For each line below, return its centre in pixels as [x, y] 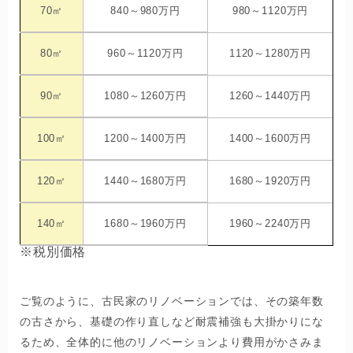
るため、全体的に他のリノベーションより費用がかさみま [172, 342]
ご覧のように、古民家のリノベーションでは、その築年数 [172, 301]
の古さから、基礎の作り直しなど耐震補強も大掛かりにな [172, 322]
